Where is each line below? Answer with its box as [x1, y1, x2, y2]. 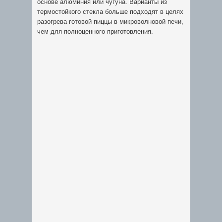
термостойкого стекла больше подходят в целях [37, 8, 183, 15]
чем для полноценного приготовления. [37, 28, 153, 35]
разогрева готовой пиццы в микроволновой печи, [37, 18, 183, 25]
